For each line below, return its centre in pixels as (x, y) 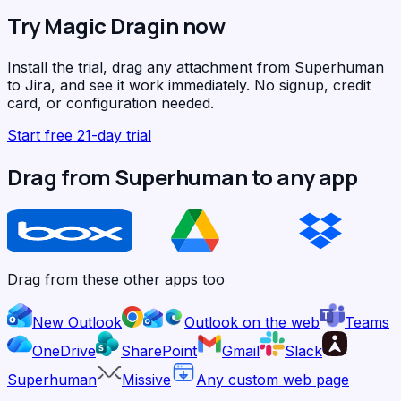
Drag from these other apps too (116, 279)
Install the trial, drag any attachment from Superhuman (196, 67)
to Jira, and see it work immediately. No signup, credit (189, 85)
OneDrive (64, 350)
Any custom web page (273, 379)
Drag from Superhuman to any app (183, 176)
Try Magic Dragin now (116, 25)
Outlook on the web (252, 322)
